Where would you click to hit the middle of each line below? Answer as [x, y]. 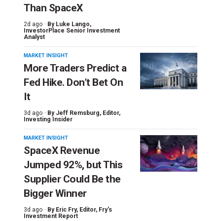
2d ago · [35, 24]
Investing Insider [48, 119]
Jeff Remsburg [78, 113]
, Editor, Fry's [94, 209]
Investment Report [51, 216]
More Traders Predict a [75, 68]
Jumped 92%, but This [73, 165]
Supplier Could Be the [72, 179]
